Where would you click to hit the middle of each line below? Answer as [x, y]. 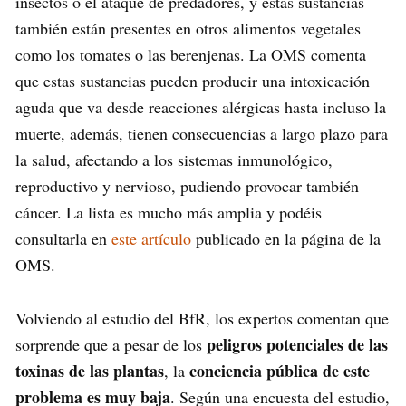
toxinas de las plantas [90, 370]
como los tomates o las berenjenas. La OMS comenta [191, 54]
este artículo [151, 238]
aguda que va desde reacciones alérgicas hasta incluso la [201, 106]
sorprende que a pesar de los [111, 344]
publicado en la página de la [286, 238]
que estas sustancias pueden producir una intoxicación [193, 80]
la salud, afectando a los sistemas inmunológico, [174, 159]
